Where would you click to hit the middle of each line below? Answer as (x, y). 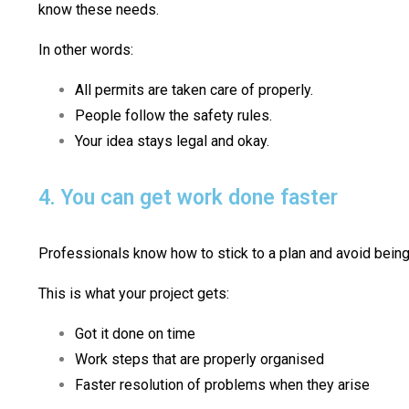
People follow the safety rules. (173, 116)
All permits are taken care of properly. (194, 90)
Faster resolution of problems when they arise (222, 385)
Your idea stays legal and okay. (172, 142)
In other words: (86, 50)
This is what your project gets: (134, 294)
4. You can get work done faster (188, 198)
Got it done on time (135, 334)
